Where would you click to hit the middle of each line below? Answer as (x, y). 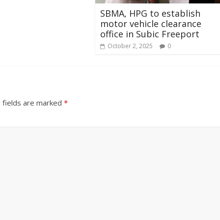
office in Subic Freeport (150, 34)
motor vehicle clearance (151, 23)
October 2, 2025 (130, 46)
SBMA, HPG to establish (150, 13)
